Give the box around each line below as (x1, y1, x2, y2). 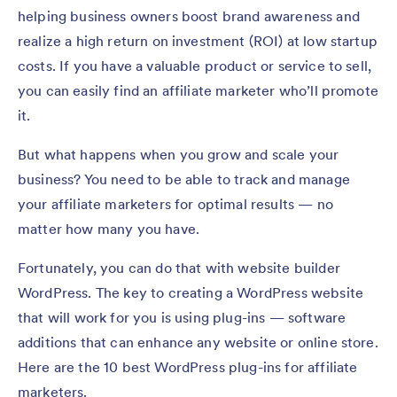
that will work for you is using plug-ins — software (18, 308, 346, 327)
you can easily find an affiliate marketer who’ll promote (18, 82, 378, 100)
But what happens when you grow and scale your (18, 145, 339, 164)
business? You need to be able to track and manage (18, 170, 350, 189)
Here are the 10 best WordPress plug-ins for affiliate (18, 358, 358, 377)
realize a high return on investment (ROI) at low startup (18, 32, 378, 51)
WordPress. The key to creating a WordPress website (18, 284, 364, 302)
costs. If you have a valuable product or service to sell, (18, 57, 372, 75)
